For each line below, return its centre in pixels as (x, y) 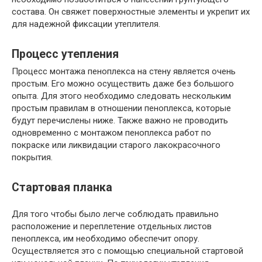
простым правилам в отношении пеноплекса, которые (121, 108)
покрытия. (32, 158)
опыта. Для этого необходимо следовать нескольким (121, 96)
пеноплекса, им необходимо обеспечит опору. (106, 238)
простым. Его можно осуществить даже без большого (123, 84)
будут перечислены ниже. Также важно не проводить (120, 121)
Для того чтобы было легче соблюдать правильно (115, 214)
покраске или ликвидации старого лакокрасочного (116, 145)
